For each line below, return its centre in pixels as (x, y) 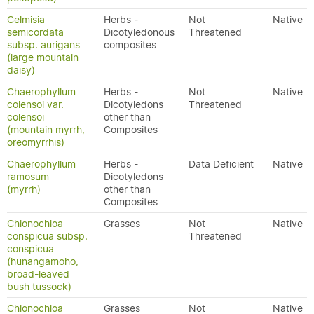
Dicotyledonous (139, 32)
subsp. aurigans (43, 45)
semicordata (35, 32)
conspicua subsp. (47, 236)
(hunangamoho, (43, 261)
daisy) (21, 70)
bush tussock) (39, 287)
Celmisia (26, 20)
